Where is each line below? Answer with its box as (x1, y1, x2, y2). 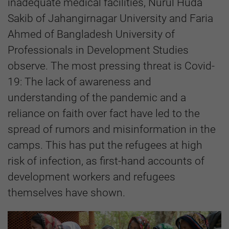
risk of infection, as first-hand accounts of (8, 155, 204, 167)
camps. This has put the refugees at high (8, 139, 202, 151)
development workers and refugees (8, 171, 175, 183)
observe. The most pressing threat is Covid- (8, 60, 215, 72)
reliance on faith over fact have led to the (8, 107, 200, 120)
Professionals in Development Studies (8, 44, 189, 56)
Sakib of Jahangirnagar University (8, 12, 167, 25)
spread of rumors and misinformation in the (8, 123, 216, 135)
